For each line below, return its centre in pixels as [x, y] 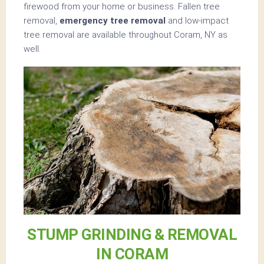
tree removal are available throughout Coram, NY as [126, 34]
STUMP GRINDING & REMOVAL [132, 235]
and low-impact [197, 20]
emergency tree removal [113, 20]
